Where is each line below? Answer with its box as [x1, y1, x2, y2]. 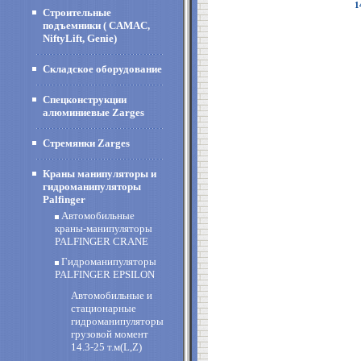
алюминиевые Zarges [43, 106, 144, 118]
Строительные [43, 6, 111, 19]
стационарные [71, 302, 136, 314]
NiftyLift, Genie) [43, 32, 117, 44]
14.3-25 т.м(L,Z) [71, 341, 142, 353]
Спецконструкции [43, 93, 127, 106]
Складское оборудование [43, 63, 162, 75]
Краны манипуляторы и [43, 168, 156, 180]
